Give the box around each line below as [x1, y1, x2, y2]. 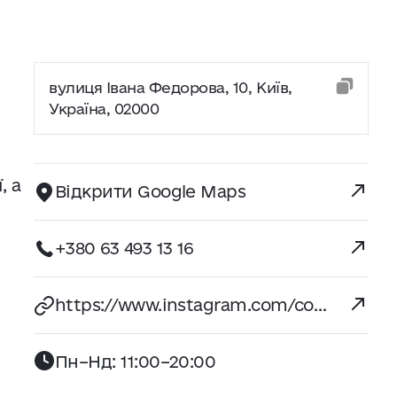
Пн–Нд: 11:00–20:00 [55, 352, 216, 371]
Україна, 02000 [49, 100, 160, 117]
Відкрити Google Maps [55, 182, 246, 201]
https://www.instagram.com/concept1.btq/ [313, 295, 327, 315]
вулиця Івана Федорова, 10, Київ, [49, 79, 292, 96]
